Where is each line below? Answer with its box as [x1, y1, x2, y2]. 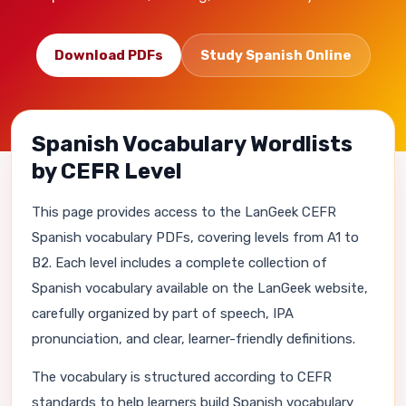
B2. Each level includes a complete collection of [32, 255, 327, 271]
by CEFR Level [32, 159, 182, 184]
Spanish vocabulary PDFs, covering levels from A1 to [32, 229, 359, 246]
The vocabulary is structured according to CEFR [32, 369, 332, 385]
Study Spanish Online [199, 47, 352, 63]
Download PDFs [53, 47, 163, 63]
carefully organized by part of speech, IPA [32, 305, 294, 322]
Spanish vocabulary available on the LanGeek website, [32, 280, 368, 296]
